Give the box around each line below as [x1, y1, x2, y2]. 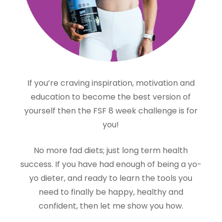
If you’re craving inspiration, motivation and [27, 77, 195, 89]
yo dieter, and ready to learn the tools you [29, 172, 193, 184]
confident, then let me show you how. [38, 200, 183, 212]
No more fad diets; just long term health [34, 144, 188, 156]
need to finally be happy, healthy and [38, 186, 183, 198]
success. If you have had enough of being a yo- [20, 158, 202, 170]
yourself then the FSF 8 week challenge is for [24, 105, 198, 116]
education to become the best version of [31, 91, 191, 103]
